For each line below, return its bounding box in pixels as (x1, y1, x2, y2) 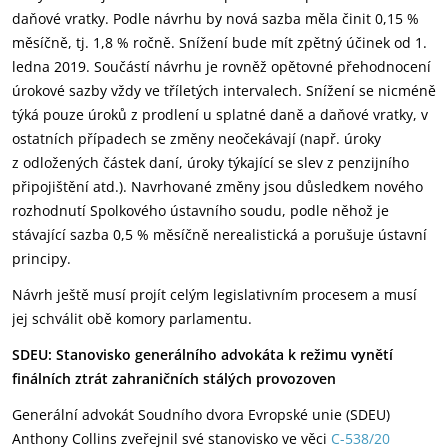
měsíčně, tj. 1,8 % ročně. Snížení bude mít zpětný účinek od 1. (12, 33, 427, 52)
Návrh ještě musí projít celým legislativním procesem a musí (12, 285, 417, 304)
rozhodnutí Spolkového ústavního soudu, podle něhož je (12, 201, 389, 220)
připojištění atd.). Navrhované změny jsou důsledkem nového (12, 177, 423, 196)
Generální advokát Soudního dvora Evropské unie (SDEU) (12, 405, 390, 424)
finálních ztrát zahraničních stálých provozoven (12, 369, 336, 388)
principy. (12, 249, 71, 268)
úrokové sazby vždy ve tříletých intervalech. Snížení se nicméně (12, 81, 436, 100)
